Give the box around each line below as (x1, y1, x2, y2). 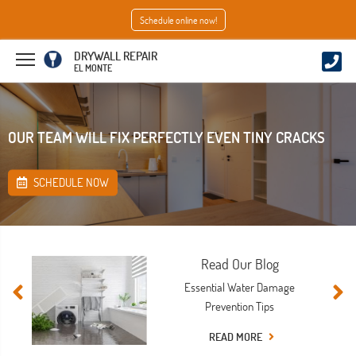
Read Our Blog (200, 253, 279, 273)
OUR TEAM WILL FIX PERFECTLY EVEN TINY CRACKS (8, 126, 325, 147)
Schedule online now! (139, 14, 217, 26)
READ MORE (209, 329, 265, 343)
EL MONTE (74, 62, 112, 74)
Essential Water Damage (184, 279, 296, 295)
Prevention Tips (205, 298, 275, 314)
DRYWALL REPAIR (74, 48, 157, 64)
